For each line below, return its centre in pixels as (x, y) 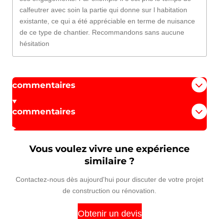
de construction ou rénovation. (109, 190)
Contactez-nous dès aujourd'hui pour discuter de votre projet (109, 179)
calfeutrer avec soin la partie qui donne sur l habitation (103, 10)
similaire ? (109, 161)
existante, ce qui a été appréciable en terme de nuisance (107, 21)
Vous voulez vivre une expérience (109, 149)
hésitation (34, 43)
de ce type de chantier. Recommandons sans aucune (102, 32)
